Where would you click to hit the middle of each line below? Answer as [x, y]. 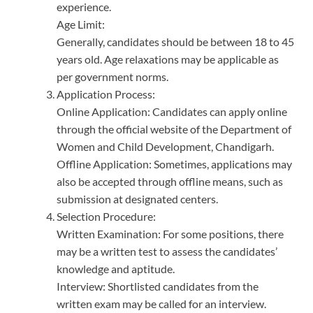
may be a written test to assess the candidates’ [167, 252]
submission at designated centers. [137, 199]
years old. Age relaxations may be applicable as [168, 59]
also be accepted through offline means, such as [170, 182]
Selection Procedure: [106, 217]
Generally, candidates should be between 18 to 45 [175, 42]
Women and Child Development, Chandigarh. [165, 147]
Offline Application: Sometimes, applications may [174, 164]
